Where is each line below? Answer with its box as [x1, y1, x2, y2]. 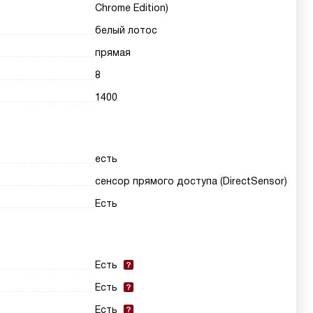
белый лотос [95, 24, 158, 36]
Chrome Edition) [95, 2, 169, 13]
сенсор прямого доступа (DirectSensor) [95, 175, 288, 187]
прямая [95, 47, 131, 58]
